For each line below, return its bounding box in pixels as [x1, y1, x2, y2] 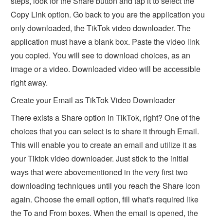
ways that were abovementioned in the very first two [11, 166, 188, 178]
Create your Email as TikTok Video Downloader [11, 94, 176, 106]
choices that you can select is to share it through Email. [11, 126, 200, 137]
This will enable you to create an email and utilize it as [11, 139, 197, 150]
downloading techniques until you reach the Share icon [11, 180, 200, 191]
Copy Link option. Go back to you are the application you [11, 9, 205, 20]
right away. [11, 77, 48, 88]
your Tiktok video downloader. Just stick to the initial [11, 153, 189, 164]
